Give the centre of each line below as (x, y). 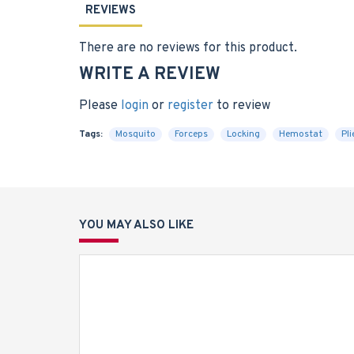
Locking (243, 134)
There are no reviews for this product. (188, 48)
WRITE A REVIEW (150, 75)
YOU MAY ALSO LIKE (136, 226)
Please (100, 106)
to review (242, 106)
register (190, 106)
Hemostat (301, 134)
